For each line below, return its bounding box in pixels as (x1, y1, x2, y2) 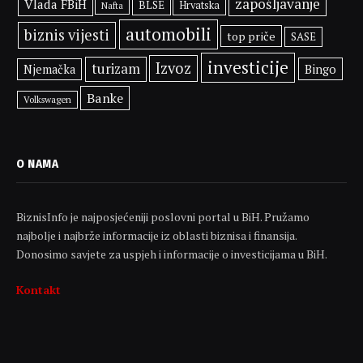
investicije (207, 55, 288, 79)
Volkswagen (23, 92, 72, 105)
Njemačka (23, 61, 76, 77)
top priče (227, 28, 276, 44)
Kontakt (16, 281, 61, 297)
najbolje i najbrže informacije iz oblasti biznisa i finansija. (16, 227, 297, 243)
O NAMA (16, 156, 59, 171)
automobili (125, 22, 211, 45)
